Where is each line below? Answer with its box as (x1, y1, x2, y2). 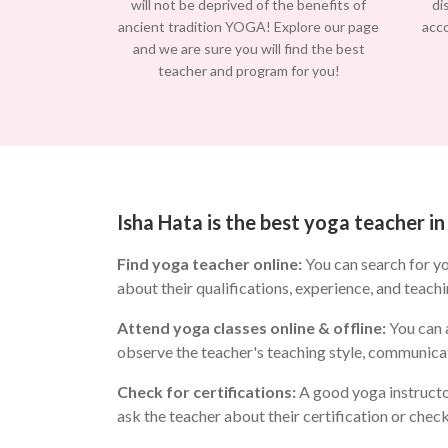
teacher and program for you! (157, 62, 340, 80)
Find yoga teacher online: (117, 254, 302, 274)
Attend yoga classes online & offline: (117, 318, 386, 338)
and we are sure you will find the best (132, 40, 365, 58)
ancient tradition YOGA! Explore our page (118, 18, 379, 36)
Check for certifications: (117, 382, 299, 402)
